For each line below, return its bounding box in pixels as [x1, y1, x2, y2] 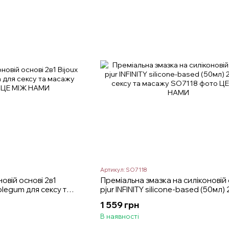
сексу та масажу [100, 194, 160, 204]
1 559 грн [100, 199, 139, 211]
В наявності [100, 212, 139, 221]
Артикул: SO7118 [100, 166, 147, 174]
